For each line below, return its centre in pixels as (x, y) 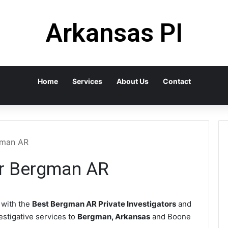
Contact (177, 81)
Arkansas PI (114, 33)
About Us (132, 81)
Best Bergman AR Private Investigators (104, 204)
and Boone (170, 217)
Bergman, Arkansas (114, 217)
